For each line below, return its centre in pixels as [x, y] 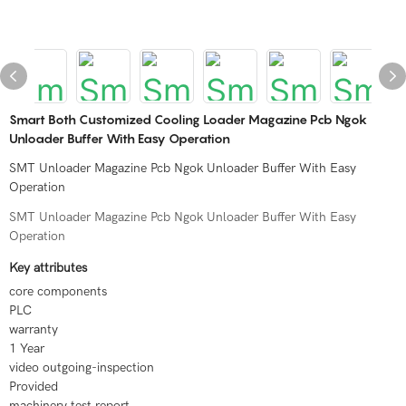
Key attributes [48, 268]
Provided [34, 387]
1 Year [27, 348]
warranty [34, 329]
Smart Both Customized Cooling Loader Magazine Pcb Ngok [188, 119]
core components [58, 291]
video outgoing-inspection [82, 367]
